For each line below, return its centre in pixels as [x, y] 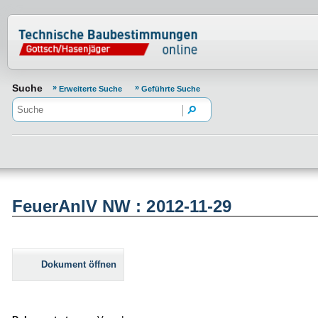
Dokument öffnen [79, 265]
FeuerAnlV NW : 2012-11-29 [122, 207]
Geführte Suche [171, 89]
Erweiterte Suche [92, 89]
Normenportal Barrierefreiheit [133, 25]
